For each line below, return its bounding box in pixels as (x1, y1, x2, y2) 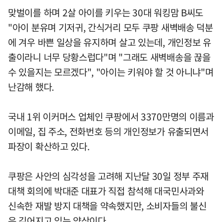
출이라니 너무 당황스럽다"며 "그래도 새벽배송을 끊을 (8, 50, 211, 64)
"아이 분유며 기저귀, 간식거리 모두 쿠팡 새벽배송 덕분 (8, 20, 213, 34)
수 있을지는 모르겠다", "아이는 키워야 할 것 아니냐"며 (8, 64, 214, 79)
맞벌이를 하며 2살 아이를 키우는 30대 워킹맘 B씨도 (8, 5, 203, 19)
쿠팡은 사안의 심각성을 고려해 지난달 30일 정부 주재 (8, 168, 209, 183)
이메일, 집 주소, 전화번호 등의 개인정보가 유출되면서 (8, 124, 209, 138)
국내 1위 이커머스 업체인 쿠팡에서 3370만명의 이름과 (8, 109, 214, 123)
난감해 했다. (8, 79, 54, 94)
